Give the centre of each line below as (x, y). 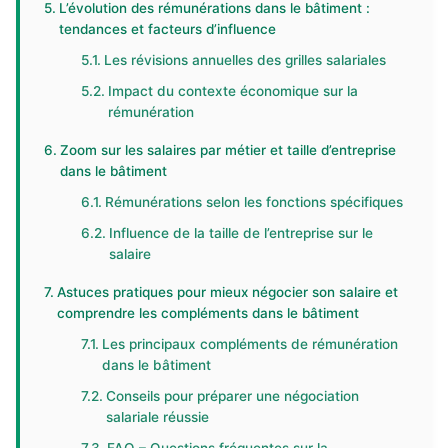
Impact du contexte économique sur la (233, 91)
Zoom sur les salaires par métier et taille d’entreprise (227, 150)
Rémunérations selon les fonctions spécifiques (254, 202)
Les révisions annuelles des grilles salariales (245, 60)
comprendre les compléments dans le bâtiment (207, 313)
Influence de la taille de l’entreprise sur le (241, 233)
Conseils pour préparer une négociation (233, 396)
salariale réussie (158, 417)
